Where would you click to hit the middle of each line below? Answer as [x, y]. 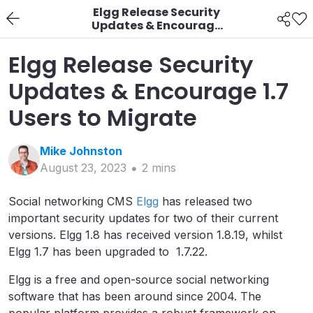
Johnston [96, 151]
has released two [205, 201]
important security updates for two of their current [143, 218]
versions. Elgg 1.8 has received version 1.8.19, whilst [145, 235]
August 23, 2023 [83, 168]
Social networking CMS [72, 201]
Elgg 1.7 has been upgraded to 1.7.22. [108, 252]
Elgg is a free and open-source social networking [139, 279]
